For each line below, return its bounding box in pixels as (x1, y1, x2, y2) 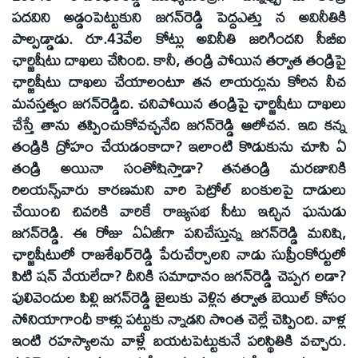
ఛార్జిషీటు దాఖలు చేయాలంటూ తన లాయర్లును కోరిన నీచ (12, 66, 346, 96)
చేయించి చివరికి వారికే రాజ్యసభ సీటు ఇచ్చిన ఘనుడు (12, 196, 346, 225)
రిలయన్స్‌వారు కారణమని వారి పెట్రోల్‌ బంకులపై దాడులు (12, 174, 346, 204)
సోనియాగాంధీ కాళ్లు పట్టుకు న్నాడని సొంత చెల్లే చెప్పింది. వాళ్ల (12, 304, 346, 333)
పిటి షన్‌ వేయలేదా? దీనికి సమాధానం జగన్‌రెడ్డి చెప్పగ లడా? (12, 261, 346, 290)
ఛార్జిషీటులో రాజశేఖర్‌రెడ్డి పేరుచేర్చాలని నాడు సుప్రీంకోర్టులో (12, 239, 346, 268)
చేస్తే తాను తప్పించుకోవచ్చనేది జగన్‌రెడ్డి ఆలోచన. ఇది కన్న (12, 109, 346, 139)
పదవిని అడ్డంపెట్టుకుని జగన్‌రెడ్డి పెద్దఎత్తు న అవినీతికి (12, 2, 346, 31)
